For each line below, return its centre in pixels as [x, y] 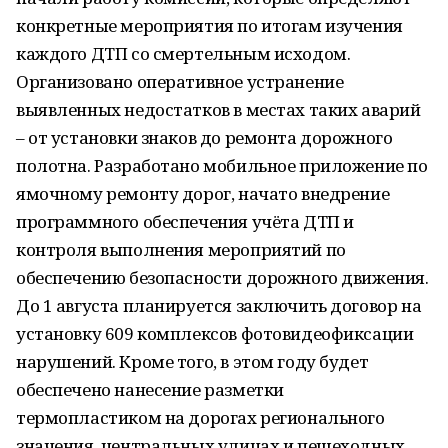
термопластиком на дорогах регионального [200, 417]
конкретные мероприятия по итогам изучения [209, 25]
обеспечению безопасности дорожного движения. [222, 277]
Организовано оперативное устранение [180, 81]
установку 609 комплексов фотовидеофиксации [215, 333]
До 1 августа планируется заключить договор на [219, 305]
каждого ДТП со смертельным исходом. [183, 53]
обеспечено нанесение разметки [150, 389]
